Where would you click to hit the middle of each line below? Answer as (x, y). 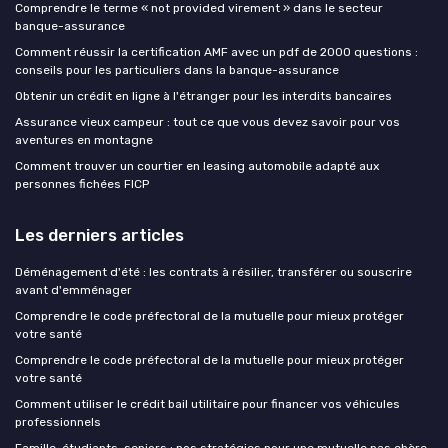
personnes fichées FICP (82, 183)
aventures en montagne (84, 139)
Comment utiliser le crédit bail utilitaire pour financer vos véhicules (207, 403)
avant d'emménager (73, 289)
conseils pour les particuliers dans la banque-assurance (177, 69)
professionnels (58, 421)
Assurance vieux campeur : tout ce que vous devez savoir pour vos (207, 121)
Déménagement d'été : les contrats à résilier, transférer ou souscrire (213, 271)
